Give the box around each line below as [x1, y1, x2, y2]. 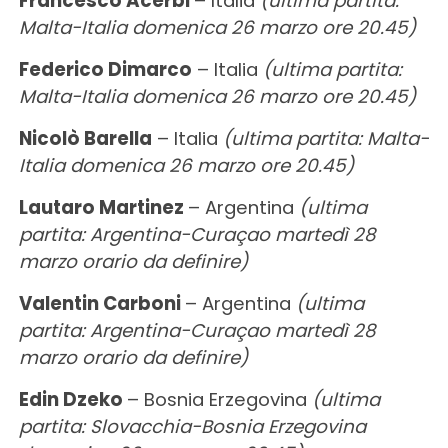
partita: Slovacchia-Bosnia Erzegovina [18, 413, 366, 439]
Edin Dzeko [18, 386, 127, 412]
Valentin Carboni [18, 290, 185, 316]
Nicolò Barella [18, 125, 152, 151]
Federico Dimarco [18, 56, 192, 82]
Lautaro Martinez [18, 194, 188, 220]
